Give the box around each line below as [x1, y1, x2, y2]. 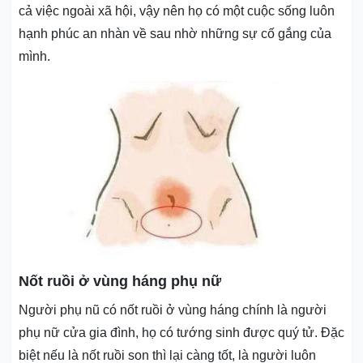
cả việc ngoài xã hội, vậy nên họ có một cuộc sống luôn [19, 3, 335, 18]
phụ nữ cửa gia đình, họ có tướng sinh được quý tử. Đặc [19, 325, 344, 340]
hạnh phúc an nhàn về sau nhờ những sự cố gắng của [19, 26, 331, 41]
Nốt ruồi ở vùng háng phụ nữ [19, 272, 221, 289]
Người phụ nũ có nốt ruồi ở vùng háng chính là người [19, 302, 327, 317]
